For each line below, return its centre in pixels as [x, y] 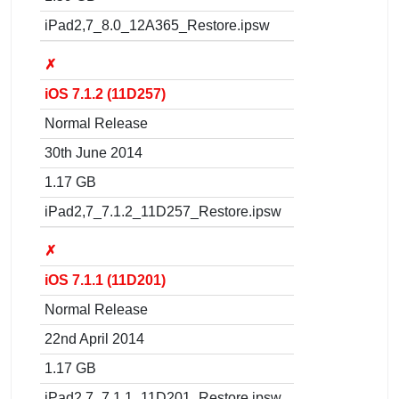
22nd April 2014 [94, 338]
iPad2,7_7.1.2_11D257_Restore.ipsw [163, 211]
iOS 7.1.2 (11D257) [105, 94]
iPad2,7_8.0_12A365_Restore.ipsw [157, 25]
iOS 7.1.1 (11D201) [105, 280]
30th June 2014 [94, 152]
